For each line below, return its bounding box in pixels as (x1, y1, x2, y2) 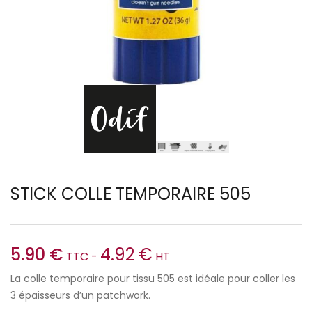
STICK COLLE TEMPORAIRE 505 (10, 182, 251, 206)
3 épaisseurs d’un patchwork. (10, 288, 150, 303)
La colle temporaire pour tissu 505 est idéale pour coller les (10, 272, 295, 286)
